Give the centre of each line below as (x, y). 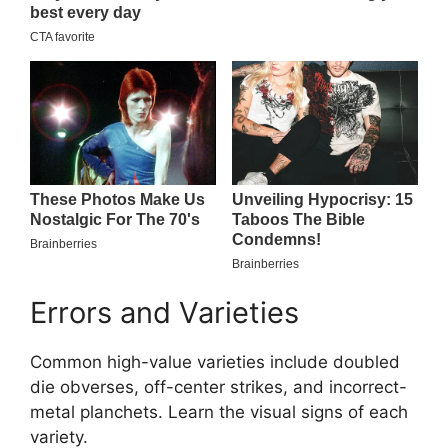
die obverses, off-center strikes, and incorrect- (218, 387)
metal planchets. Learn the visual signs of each (219, 412)
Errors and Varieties (164, 313)
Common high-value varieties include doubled (215, 362)
